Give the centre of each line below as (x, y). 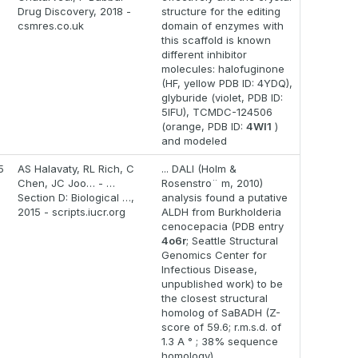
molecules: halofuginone (223, 69)
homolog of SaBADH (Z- (221, 313)
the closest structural (215, 298)
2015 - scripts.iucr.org (72, 212)
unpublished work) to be (222, 284)
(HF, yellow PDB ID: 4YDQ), (227, 84)
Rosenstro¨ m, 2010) (212, 183)
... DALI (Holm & (199, 169)
